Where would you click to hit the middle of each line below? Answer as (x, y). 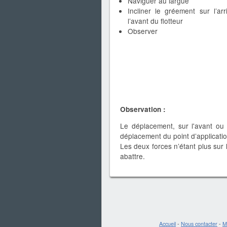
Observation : (143, 109)
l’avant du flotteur (155, 21)
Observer (143, 31)
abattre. (133, 156)
